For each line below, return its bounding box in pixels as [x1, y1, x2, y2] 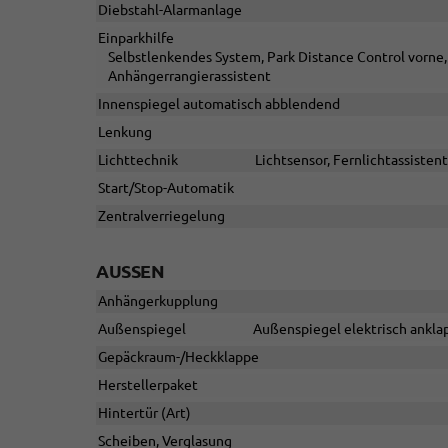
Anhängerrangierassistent [108, 68, 271, 85]
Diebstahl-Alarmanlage [98, 2, 242, 19]
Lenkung [98, 124, 152, 141]
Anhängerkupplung [98, 293, 218, 310]
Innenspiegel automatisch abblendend [98, 96, 340, 113]
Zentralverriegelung [98, 208, 225, 225]
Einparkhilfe [98, 30, 174, 47]
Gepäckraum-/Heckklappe [98, 349, 259, 366]
